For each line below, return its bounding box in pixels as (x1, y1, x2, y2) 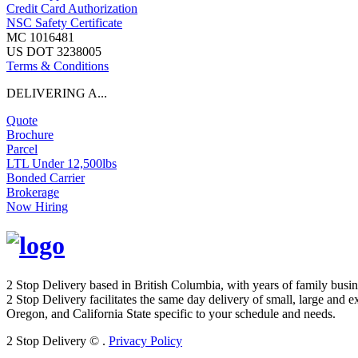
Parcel (6, 141, 38, 156)
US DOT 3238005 (6, 44, 101, 58)
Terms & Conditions (6, 58, 109, 73)
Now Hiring (6, 199, 68, 213)
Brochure (6, 127, 54, 141)
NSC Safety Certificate (6, 15, 122, 30)
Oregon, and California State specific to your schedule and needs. (6, 306, 336, 320)
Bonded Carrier (6, 170, 85, 185)
